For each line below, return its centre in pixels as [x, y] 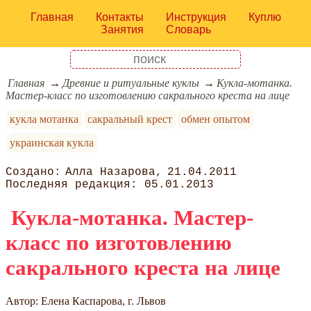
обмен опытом [215, 119]
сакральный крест [130, 119]
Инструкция [196, 17]
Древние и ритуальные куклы [131, 83]
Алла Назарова [111, 173]
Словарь [188, 30]
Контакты [119, 17]
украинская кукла [52, 143]
